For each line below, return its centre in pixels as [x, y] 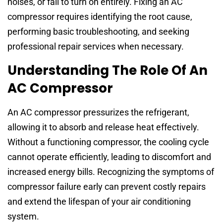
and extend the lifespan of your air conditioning [99, 201]
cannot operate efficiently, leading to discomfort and [109, 157]
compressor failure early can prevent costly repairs [107, 186]
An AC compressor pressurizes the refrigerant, [98, 112]
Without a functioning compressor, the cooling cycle [108, 142]
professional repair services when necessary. [96, 47]
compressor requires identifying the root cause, [100, 17]
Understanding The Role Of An [108, 70]
